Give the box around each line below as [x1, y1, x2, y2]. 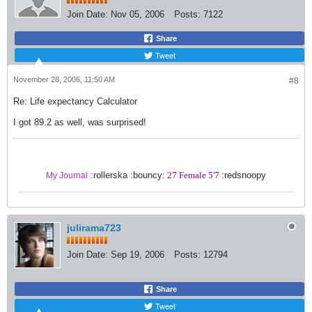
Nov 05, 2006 [111, 8, 164, 19]
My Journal [46, 170, 88, 180]
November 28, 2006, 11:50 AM [13, 75, 115, 84]
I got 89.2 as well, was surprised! [13, 116, 146, 127]
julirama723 [67, 221, 121, 233]
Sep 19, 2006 [111, 249, 164, 260]
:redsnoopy [221, 169, 266, 180]
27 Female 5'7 [165, 169, 221, 180]
